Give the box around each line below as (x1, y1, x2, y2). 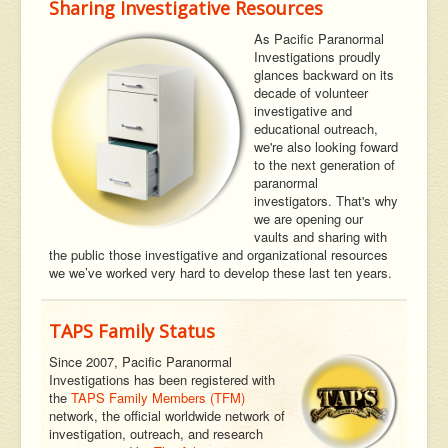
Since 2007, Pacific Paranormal (49, 352, 232, 372)
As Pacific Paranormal (254, 29, 384, 49)
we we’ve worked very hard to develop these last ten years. (49, 263, 392, 283)
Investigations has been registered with (49, 370, 275, 390)
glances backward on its (254, 65, 394, 85)
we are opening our (254, 209, 363, 229)
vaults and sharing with (254, 227, 387, 247)
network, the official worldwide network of (49, 406, 285, 426)
